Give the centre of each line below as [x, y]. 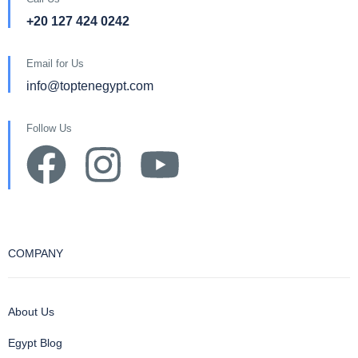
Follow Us [49, 129]
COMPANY [36, 254]
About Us [31, 312]
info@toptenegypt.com [90, 86]
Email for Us [55, 64]
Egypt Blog [35, 343]
